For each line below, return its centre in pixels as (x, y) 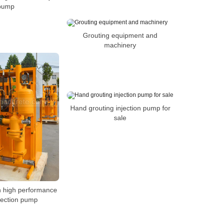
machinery (120, 45)
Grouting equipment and (120, 35)
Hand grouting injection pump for (120, 108)
